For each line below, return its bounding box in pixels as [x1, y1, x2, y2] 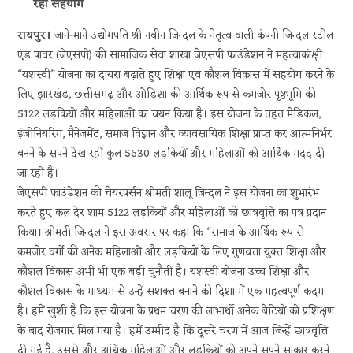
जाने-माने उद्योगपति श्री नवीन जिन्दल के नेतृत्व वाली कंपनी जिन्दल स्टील [54, 26, 334, 46]
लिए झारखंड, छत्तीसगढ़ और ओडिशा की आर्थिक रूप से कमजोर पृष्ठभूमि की [17, 85, 317, 105]
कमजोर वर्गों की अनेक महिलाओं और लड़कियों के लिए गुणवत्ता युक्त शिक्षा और [17, 243, 327, 262]
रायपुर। [17, 26, 55, 46]
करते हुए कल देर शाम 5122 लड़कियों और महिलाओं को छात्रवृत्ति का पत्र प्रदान [17, 203, 327, 223]
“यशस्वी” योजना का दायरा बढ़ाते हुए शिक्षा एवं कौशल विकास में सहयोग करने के [17, 65, 335, 85]
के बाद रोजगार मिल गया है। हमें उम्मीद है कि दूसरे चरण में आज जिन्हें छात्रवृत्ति [17, 321, 329, 341]
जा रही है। [17, 164, 59, 184]
